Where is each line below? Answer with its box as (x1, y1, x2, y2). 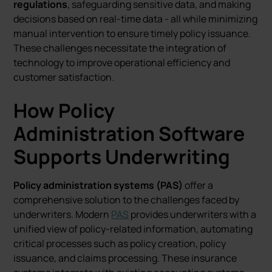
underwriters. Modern (13, 208, 112, 221)
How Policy (13, 97, 115, 124)
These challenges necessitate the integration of (13, 41, 227, 55)
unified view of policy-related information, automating (13, 222, 253, 236)
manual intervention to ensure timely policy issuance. (13, 27, 251, 40)
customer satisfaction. (13, 70, 115, 84)
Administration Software (13, 120, 245, 147)
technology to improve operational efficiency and (13, 56, 231, 69)
